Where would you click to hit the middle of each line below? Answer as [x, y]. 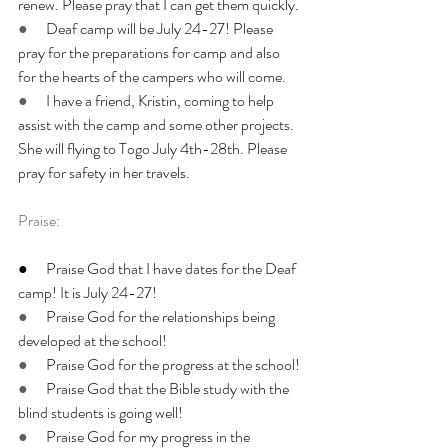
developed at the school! [92, 340]
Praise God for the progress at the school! [173, 364]
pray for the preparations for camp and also [150, 52]
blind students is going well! [100, 412]
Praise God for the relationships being [162, 316]
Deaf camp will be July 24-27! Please [161, 28]
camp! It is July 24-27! [87, 292]
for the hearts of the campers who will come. [152, 76]
